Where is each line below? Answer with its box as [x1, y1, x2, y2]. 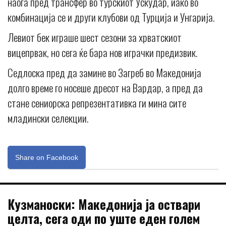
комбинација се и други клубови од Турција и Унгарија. [8, 9, 214, 25]
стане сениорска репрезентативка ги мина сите [8, 94, 186, 110]
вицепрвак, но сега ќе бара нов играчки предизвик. [8, 44, 197, 60]
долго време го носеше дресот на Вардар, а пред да [8, 79, 203, 95]
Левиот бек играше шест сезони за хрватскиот [8, 29, 182, 45]
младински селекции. [8, 109, 88, 126]
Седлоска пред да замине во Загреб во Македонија [8, 64, 201, 80]
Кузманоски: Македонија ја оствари [8, 194, 200, 213]
